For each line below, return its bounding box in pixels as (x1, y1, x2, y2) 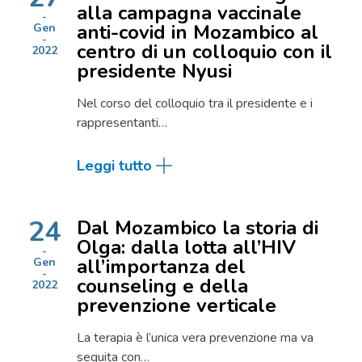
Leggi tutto (77, 156, 152, 175)
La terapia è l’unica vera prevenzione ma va (77, 329, 314, 347)
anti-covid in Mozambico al (77, 19, 318, 45)
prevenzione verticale (77, 293, 276, 318)
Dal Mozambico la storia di (77, 215, 318, 241)
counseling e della (77, 273, 248, 299)
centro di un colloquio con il (77, 39, 332, 65)
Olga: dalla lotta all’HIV (77, 234, 296, 260)
